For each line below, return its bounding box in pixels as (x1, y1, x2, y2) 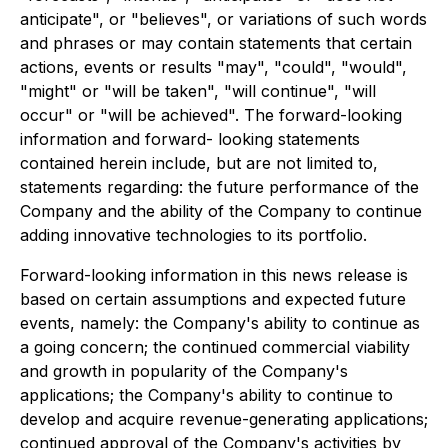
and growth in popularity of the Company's (20, 361, 348, 381)
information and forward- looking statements (20, 129, 360, 149)
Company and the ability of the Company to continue (20, 201, 422, 221)
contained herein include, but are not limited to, (20, 153, 378, 173)
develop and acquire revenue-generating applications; (20, 409, 428, 429)
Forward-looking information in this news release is (20, 265, 408, 285)
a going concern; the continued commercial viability (20, 337, 410, 357)
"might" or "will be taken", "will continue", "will (20, 81, 376, 101)
